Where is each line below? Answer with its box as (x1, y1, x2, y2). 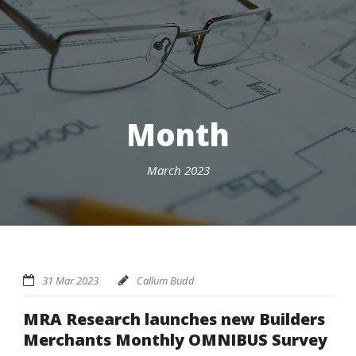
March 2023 (146, 161, 210, 178)
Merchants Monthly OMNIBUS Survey (23, 328, 327, 350)
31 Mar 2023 (42, 273, 99, 288)
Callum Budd (137, 273, 195, 288)
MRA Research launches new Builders (23, 308, 325, 330)
